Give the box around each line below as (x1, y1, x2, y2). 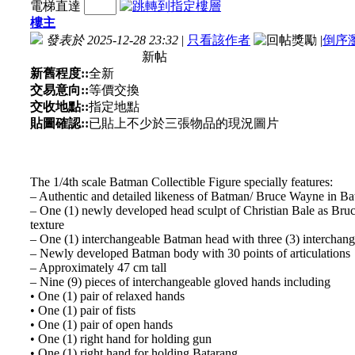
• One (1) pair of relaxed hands (30, 288, 185, 303)
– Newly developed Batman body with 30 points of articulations (30, 246, 350, 260)
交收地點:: (30, 99, 89, 113)
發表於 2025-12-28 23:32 (46, 32, 178, 47)
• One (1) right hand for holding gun (30, 331, 212, 345)
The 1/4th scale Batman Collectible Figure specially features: (30, 174, 333, 189)
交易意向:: (30, 82, 89, 97)
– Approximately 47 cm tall (30, 260, 166, 274)
